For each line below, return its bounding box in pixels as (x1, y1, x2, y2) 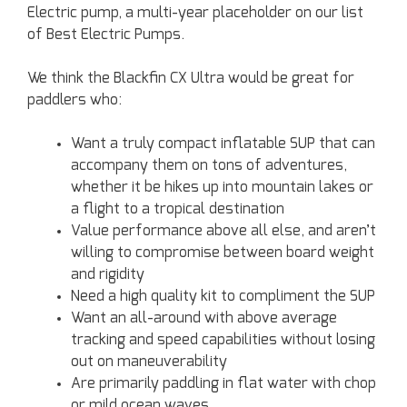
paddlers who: (27, 93, 122, 108)
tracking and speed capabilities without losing (71, 333, 375, 348)
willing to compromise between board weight (71, 245, 374, 261)
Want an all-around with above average (71, 311, 337, 326)
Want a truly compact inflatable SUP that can (71, 136, 375, 152)
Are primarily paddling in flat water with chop (71, 376, 376, 392)
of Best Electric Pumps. (27, 27, 184, 43)
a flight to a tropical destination (71, 202, 284, 217)
